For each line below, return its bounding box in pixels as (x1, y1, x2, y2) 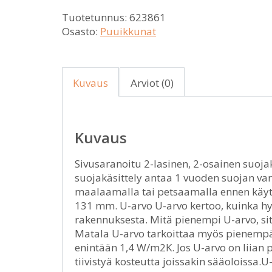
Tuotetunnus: (62, 10, 129, 24)
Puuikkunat (100, 24, 156, 38)
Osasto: (62, 24, 100, 38)
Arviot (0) (131, 76, 174, 90)
